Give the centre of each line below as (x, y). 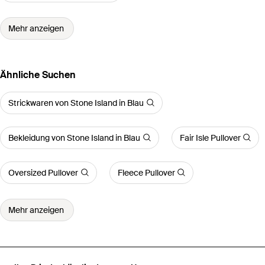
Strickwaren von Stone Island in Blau (76, 103)
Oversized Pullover (43, 172)
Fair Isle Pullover (210, 138)
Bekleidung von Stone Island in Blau (74, 138)
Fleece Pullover (146, 172)
